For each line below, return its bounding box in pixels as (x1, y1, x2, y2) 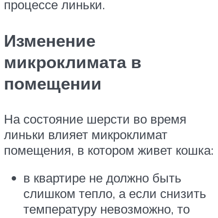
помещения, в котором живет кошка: (4, 142, 214, 158)
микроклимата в (4, 51, 142, 73)
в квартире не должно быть (23, 170, 182, 186)
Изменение (4, 29, 95, 51)
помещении (4, 72, 102, 94)
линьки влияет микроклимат (4, 126, 167, 142)
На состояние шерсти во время (4, 110, 186, 127)
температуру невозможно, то (23, 201, 190, 217)
